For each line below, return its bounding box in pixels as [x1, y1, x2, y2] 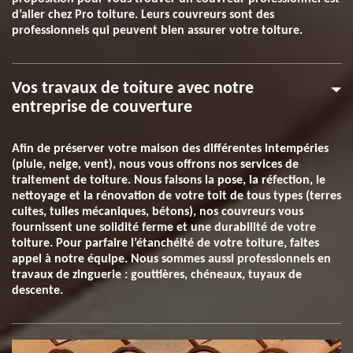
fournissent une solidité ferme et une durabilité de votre [12, 221, 316, 234]
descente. [12, 284, 63, 297]
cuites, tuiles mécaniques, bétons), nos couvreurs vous [12, 206, 303, 218]
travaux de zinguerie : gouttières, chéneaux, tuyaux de [12, 269, 302, 281]
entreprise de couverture [12, 98, 192, 117]
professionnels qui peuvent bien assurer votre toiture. [12, 24, 303, 37]
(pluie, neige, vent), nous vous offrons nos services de [12, 158, 299, 171]
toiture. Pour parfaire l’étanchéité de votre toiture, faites [12, 237, 319, 250]
